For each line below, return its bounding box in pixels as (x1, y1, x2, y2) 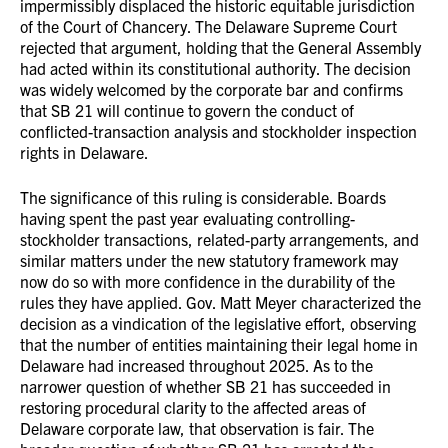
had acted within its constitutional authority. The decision (20, 58, 411, 78)
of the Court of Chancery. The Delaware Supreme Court (20, 16, 397, 36)
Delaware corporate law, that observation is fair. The (20, 418, 374, 438)
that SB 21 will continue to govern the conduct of (20, 100, 354, 120)
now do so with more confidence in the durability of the (20, 271, 395, 291)
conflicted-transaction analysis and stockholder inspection (20, 121, 417, 141)
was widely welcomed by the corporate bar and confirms (20, 79, 403, 99)
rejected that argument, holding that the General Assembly (20, 37, 421, 57)
